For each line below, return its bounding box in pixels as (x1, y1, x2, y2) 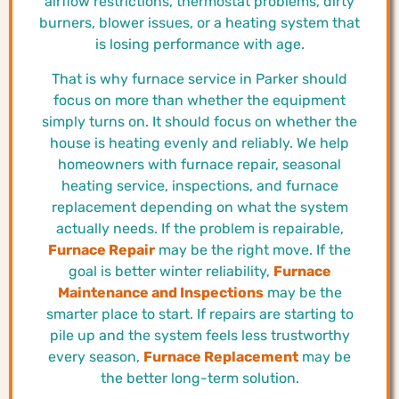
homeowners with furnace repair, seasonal (58, 155, 341, 173)
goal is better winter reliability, (68, 262, 273, 280)
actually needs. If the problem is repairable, (55, 219, 344, 237)
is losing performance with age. (94, 36, 305, 53)
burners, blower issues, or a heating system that (39, 14, 360, 32)
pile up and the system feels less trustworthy (49, 326, 350, 344)
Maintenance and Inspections (57, 283, 264, 301)
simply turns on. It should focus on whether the (42, 112, 357, 130)
